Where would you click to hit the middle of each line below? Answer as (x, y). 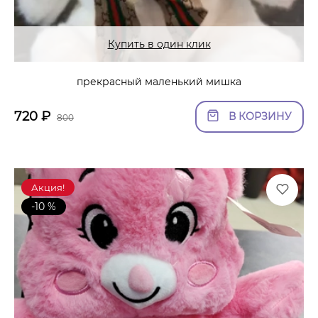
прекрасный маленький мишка (159, 81)
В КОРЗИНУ (260, 117)
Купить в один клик (159, 44)
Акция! (48, 187)
